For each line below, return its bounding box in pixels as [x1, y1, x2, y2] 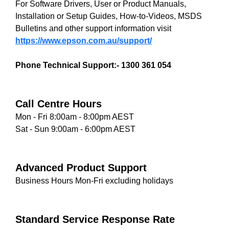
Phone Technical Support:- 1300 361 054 [15, 61, 171, 70]
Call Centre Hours [15, 98, 102, 109]
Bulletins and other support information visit [15, 24, 171, 33]
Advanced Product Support [15, 162, 147, 173]
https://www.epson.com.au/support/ [15, 36, 152, 45]
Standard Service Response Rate [15, 214, 175, 225]
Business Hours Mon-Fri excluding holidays [15, 176, 173, 185]
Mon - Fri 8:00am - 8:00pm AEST [15, 112, 134, 121]
